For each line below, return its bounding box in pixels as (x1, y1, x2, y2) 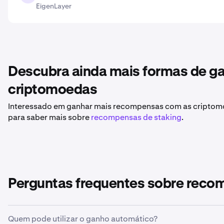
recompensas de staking (91, 112, 181, 122)
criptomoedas (8, 83, 97, 97)
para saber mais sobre (8, 112, 91, 122)
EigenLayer (36, 1, 71, 10)
